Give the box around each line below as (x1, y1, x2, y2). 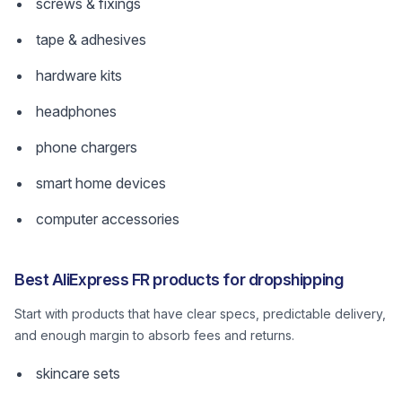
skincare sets (36, 364, 120, 382)
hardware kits (36, 66, 122, 84)
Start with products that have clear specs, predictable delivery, (14, 306, 386, 321)
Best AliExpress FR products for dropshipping (14, 270, 344, 289)
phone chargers (36, 138, 137, 156)
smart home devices (36, 174, 166, 192)
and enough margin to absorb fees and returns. (14, 328, 294, 343)
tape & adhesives (36, 31, 146, 48)
